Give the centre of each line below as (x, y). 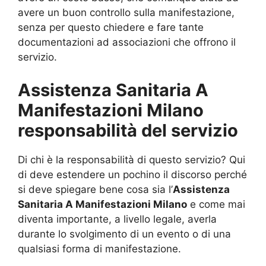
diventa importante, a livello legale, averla (117, 219)
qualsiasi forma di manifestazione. (99, 248)
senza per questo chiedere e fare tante (111, 28)
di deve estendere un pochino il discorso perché (132, 174)
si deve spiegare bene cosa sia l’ (95, 189)
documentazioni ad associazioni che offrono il (127, 42)
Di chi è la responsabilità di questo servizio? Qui (132, 159)
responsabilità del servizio (128, 130)
